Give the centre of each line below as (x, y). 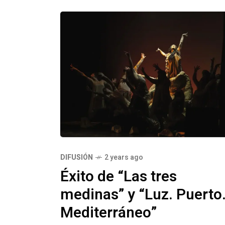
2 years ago (124, 158)
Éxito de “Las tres (119, 177)
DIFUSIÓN (77, 158)
